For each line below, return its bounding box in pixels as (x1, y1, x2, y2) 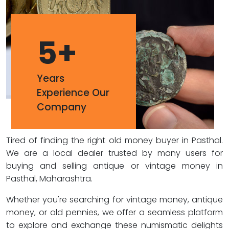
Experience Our (37, 86, 109, 100)
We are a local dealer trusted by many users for (6, 147, 223, 159)
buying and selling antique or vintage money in (6, 160, 223, 172)
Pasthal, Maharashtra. (6, 173, 93, 185)
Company (37, 100, 86, 114)
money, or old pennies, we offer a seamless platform (6, 207, 223, 218)
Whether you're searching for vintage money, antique (6, 194, 223, 205)
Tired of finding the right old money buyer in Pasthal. (6, 134, 223, 146)
